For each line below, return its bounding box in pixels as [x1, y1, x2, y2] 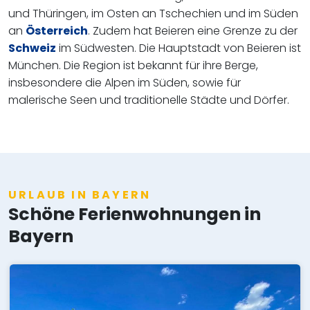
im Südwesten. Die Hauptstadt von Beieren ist [56, 40, 301, 57]
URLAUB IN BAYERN [8, 187, 152, 203]
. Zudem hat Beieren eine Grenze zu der [88, 23, 298, 39]
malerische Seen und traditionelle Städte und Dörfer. [8, 92, 289, 109]
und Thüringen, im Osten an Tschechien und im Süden [8, 6, 298, 22]
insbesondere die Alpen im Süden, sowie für [8, 75, 241, 91]
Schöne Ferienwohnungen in [8, 202, 261, 227]
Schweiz [8, 40, 56, 57]
